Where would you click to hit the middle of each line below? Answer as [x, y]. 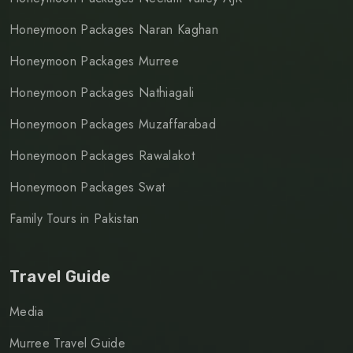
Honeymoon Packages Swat [87, 187]
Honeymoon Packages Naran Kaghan [114, 29]
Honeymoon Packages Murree [94, 61]
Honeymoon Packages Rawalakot [102, 155]
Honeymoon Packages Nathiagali [102, 92]
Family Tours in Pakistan [74, 218]
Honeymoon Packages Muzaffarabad [113, 124]
